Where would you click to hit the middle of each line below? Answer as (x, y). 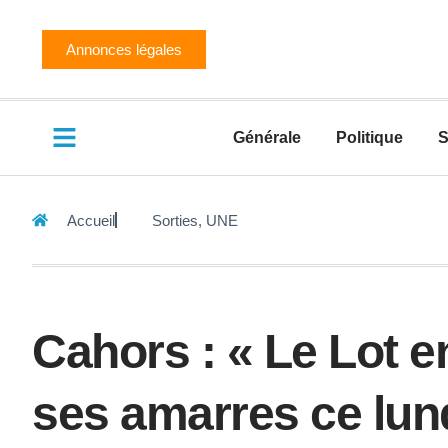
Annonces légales (124, 49)
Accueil (91, 220)
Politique (369, 137)
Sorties (175, 220)
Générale (267, 137)
